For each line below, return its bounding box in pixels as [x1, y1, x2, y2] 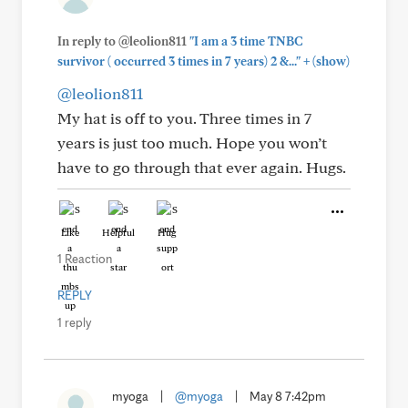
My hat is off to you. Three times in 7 [57, 108, 311, 127]
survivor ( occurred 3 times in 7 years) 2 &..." [57, 54, 301, 68]
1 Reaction [57, 251, 112, 266]
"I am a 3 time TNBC [189, 34, 303, 48]
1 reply [57, 315, 91, 330]
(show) [310, 54, 350, 68]
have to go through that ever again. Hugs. [57, 158, 346, 177]
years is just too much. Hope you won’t [57, 133, 327, 152]
